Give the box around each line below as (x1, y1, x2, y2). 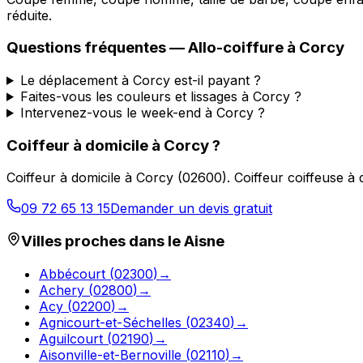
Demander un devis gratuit (110, 200, 272, 217)
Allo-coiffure (188, 38, 284, 58)
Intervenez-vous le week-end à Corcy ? (19, 104, 265, 121)
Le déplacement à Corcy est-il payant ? (19, 71, 261, 88)
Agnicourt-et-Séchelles (39, 314, 181, 331)
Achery (39, 281, 84, 298)
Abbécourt (39, 265, 105, 282)
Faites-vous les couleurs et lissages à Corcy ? (19, 88, 301, 105)
